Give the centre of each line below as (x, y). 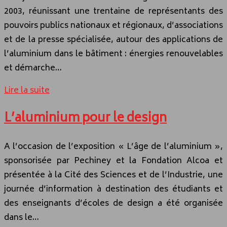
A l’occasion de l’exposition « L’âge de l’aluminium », (113, 147)
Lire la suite (27, 91)
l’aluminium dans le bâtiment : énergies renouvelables (113, 54)
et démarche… (33, 69)
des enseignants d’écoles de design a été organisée (113, 203)
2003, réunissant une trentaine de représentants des (113, 12)
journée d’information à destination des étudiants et (113, 189)
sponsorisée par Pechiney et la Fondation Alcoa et (113, 161)
